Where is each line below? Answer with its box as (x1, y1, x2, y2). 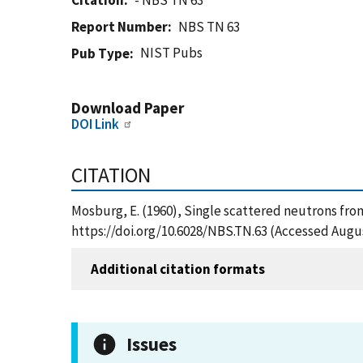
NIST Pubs (140, 44, 203, 62)
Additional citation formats (91, 259, 265, 278)
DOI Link (71, 115, 119, 133)
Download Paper (71, 98, 184, 117)
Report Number (71, 18, 168, 36)
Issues (126, 332, 177, 356)
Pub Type (71, 45, 130, 62)
